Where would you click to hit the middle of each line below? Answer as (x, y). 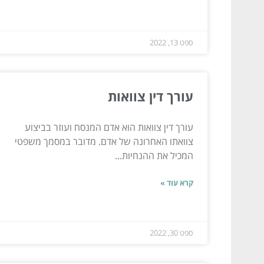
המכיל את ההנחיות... (154, 155)
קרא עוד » (177, 182)
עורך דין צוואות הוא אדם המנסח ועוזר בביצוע (109, 127)
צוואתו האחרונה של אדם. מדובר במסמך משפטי (104, 141)
